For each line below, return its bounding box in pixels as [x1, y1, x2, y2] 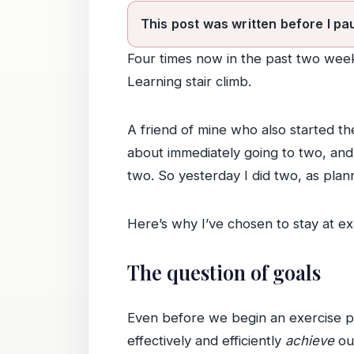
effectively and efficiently [127, 333, 285, 348]
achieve [285, 333, 334, 348]
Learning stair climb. [127, 73, 251, 89]
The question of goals [127, 259, 321, 285]
